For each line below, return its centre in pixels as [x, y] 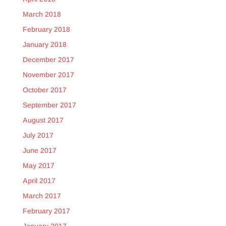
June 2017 [39, 151]
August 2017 [43, 120]
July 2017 [38, 135]
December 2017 [48, 60]
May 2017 [38, 166]
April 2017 [39, 181]
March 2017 [42, 196]
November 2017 [48, 75]
